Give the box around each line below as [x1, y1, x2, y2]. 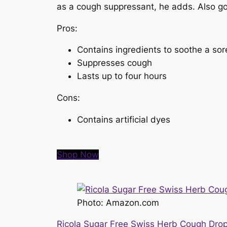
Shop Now [57, 149, 99, 160]
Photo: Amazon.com [77, 197, 159, 208]
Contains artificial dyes [77, 114, 170, 125]
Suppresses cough [77, 58, 152, 68]
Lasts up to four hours [77, 71, 167, 82]
